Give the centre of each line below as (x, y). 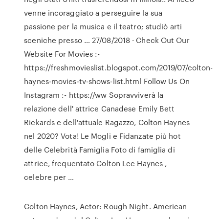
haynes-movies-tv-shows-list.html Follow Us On (107, 81)
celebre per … (49, 177)
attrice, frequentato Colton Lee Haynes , (96, 163)
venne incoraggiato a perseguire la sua (93, 13)
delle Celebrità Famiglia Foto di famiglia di (99, 150)
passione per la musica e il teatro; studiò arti (103, 26)
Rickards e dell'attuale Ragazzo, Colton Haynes (107, 122)
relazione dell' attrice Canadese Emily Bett (99, 109)
